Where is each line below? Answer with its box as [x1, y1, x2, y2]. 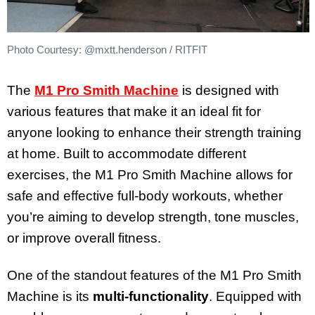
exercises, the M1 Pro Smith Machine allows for [7, 167, 292, 183]
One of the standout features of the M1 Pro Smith [7, 267, 302, 283]
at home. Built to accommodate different [7, 146, 246, 162]
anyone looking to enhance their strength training [7, 125, 302, 141]
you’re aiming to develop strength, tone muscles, [7, 210, 299, 225]
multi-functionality [93, 288, 209, 304]
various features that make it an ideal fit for [7, 104, 261, 120]
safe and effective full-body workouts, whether [7, 188, 283, 204]
